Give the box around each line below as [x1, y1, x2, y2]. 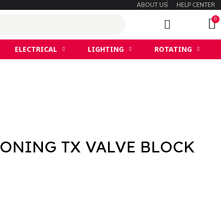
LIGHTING [87, 44, 124, 54]
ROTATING [154, 44, 192, 54]
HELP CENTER [176, 1, 215, 9]
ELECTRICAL [14, 44, 57, 54]
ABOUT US [136, 1, 167, 9]
